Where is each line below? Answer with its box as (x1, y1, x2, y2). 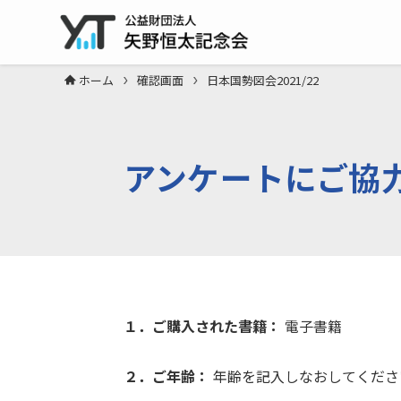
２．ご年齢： (124, 365, 209, 387)
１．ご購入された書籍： (124, 315, 281, 337)
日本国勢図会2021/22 (207, 72, 319, 89)
